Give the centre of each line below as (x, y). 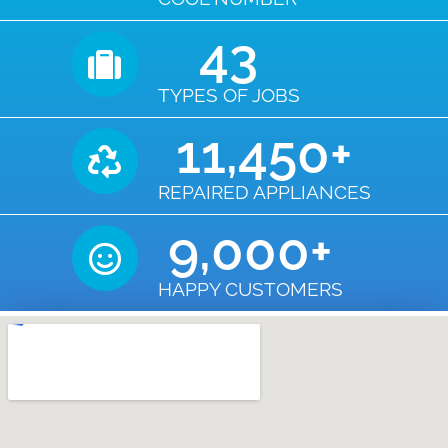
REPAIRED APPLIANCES (264, 192)
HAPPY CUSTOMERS (250, 289)
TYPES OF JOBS (228, 95)
